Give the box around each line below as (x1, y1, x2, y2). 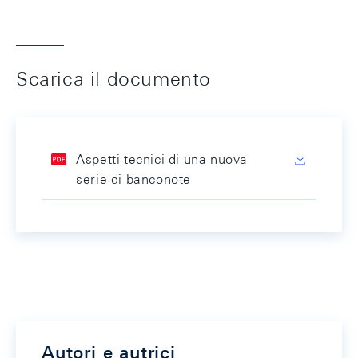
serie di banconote (76, 172, 191, 187)
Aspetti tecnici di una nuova (76, 152, 248, 167)
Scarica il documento (16, 67, 211, 89)
